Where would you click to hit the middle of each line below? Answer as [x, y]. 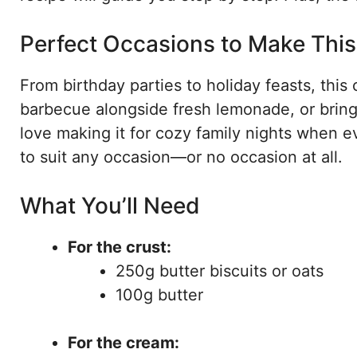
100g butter [159, 295]
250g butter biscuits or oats [220, 271]
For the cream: [124, 343]
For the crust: [120, 247]
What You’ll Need [110, 206]
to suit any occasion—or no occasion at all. [181, 157]
